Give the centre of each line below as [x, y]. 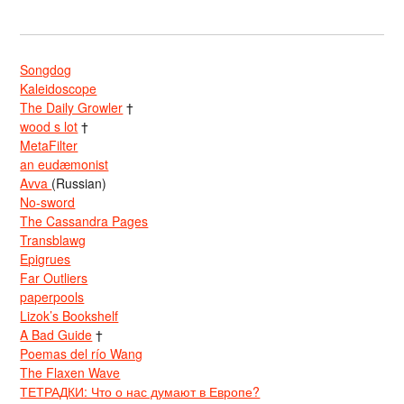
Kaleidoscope [59, 88]
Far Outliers [54, 277]
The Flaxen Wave [70, 372]
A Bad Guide [56, 334]
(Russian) [79, 183]
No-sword [48, 202]
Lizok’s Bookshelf [69, 315]
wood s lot [49, 126]
